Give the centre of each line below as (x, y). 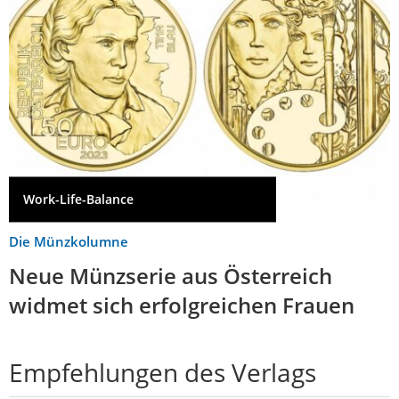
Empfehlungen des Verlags (163, 372)
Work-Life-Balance (78, 199)
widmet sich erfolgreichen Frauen (182, 305)
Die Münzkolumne (69, 241)
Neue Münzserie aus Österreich (171, 275)
